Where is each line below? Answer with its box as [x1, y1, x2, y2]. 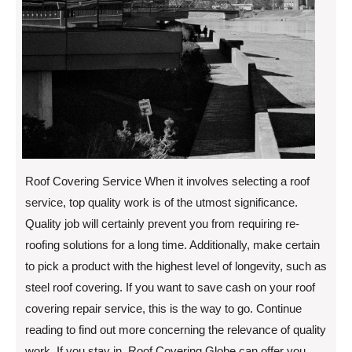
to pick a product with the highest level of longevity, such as [25, 258, 327, 273]
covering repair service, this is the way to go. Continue [25, 301, 302, 315]
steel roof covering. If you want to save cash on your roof [25, 280, 315, 294]
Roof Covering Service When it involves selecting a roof [25, 174, 310, 188]
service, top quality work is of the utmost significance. [25, 195, 298, 209]
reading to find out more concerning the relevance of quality [25, 322, 326, 336]
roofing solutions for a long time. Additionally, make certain [25, 237, 320, 251]
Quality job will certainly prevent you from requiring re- [25, 216, 299, 230]
